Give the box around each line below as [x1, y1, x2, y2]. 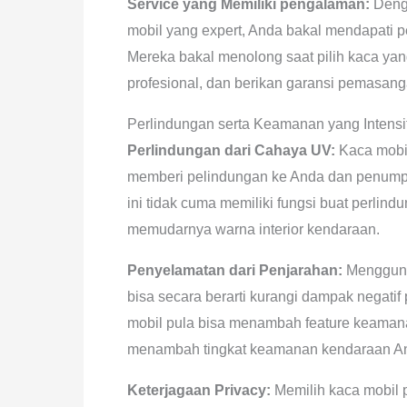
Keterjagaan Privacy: [127, 382, 271, 398]
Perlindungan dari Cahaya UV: [127, 143, 335, 158]
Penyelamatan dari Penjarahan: [127, 263, 342, 278]
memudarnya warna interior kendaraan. [127, 222, 380, 237]
